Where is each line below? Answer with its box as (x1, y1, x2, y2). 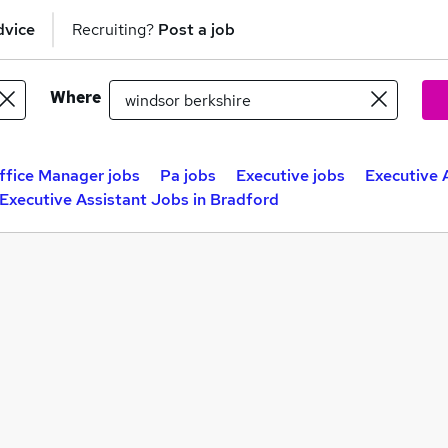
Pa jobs (160, 165, 216, 186)
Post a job (158, 18, 235, 40)
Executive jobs (236, 165, 345, 186)
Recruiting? (72, 18, 158, 40)
